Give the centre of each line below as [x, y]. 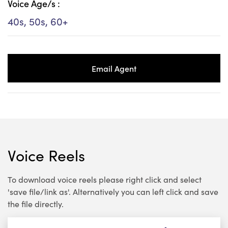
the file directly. [36, 204]
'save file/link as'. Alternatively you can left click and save [113, 192]
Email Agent [114, 68]
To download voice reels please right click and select [105, 179]
